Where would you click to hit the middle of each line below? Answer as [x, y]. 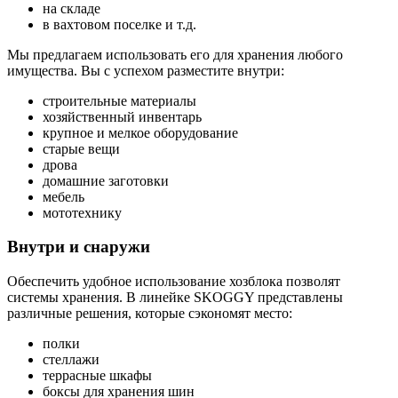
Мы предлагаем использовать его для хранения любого [175, 54]
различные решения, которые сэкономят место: [150, 313]
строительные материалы [119, 100]
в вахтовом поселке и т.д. [119, 24]
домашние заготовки [106, 180]
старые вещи [81, 148]
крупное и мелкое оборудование [140, 132]
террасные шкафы [97, 375]
